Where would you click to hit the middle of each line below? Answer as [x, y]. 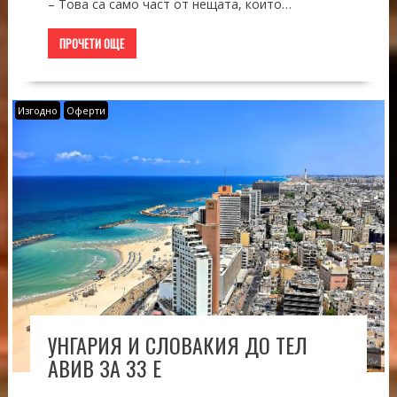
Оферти [86, 111]
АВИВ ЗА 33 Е [104, 368]
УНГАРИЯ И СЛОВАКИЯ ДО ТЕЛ [177, 345]
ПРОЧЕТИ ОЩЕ [92, 44]
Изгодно [37, 111]
